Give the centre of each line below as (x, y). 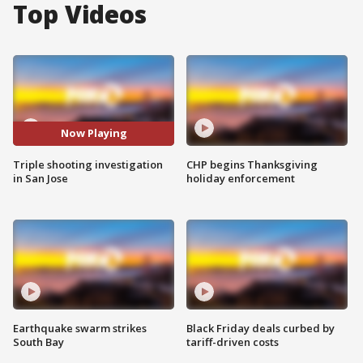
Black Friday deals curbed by (261, 329)
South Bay (38, 342)
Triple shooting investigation (88, 164)
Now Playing (94, 133)
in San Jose (41, 178)
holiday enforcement (241, 178)
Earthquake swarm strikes (80, 329)
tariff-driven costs (233, 342)
